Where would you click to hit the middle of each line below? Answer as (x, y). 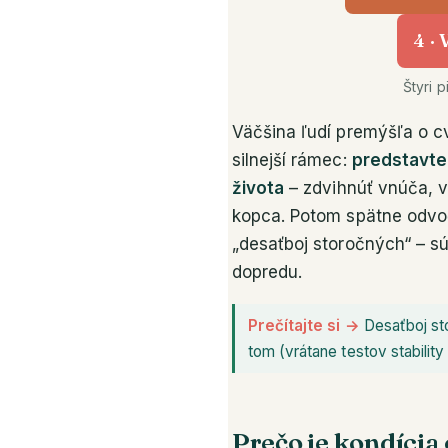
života (258, 188)
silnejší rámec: (292, 160)
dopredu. (267, 272)
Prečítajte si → (304, 325)
